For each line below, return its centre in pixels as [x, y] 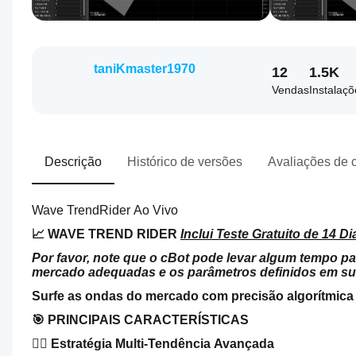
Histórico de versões [185, 162]
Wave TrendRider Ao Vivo [105, 210]
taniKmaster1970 [145, 69]
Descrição [73, 162]
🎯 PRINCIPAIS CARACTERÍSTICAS [140, 320]
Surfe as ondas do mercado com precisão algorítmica [193, 296]
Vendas [290, 90]
